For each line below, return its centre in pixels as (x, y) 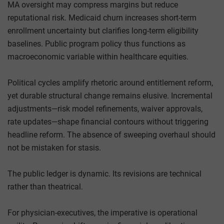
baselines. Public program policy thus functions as (96, 43)
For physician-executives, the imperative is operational (102, 212)
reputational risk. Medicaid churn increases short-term (102, 17)
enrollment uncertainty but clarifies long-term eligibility (103, 30)
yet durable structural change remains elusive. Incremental (110, 95)
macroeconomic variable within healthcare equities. (98, 56)
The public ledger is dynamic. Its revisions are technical (104, 173)
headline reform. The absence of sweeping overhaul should (111, 134)
